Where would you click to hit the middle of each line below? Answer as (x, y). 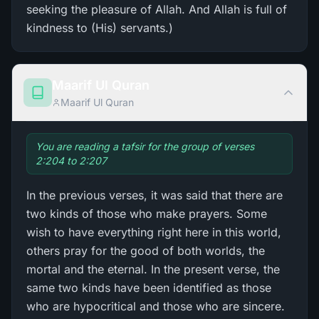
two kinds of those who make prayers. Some (147, 214)
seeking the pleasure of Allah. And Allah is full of (157, 9)
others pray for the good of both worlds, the (146, 251)
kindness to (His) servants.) (100, 28)
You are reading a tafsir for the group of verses (145, 146)
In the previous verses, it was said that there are (155, 195)
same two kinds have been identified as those (149, 288)
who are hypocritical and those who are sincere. (156, 306)
